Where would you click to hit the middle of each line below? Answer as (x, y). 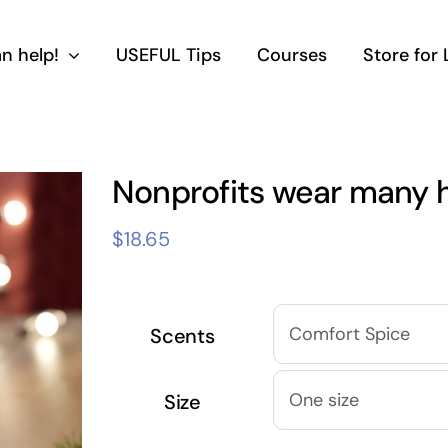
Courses (291, 55)
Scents (182, 336)
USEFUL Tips (168, 55)
